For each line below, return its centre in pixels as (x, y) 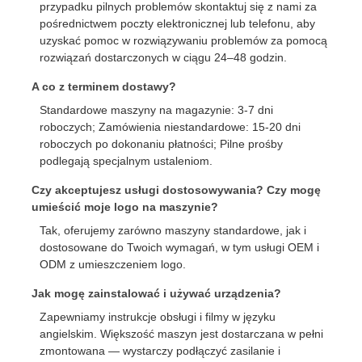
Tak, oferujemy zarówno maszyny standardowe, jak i (173, 231)
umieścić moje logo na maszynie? (125, 207)
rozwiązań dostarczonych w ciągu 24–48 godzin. (164, 58)
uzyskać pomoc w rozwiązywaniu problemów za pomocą (184, 41)
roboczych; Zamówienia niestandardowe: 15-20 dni (170, 127)
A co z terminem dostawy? (104, 87)
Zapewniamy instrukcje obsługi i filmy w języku (158, 317)
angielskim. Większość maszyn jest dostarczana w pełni (182, 334)
